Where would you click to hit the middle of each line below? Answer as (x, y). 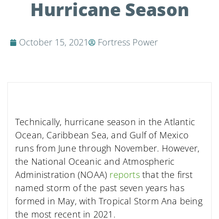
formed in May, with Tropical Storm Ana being (109, 201)
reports (125, 175)
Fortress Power (128, 42)
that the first (166, 175)
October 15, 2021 (54, 42)
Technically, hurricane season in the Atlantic (105, 122)
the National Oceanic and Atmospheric (95, 162)
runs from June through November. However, (108, 148)
